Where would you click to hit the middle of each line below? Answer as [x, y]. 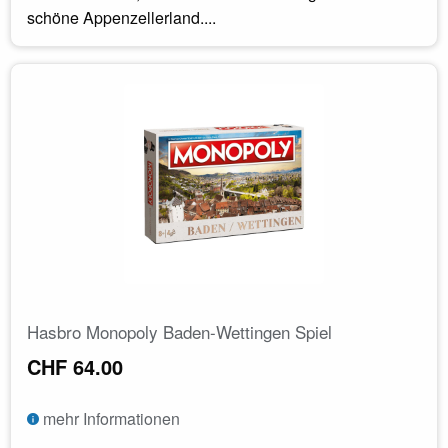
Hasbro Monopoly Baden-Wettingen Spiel [179, 331]
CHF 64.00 [75, 366]
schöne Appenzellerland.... [121, 17]
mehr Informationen [109, 418]
